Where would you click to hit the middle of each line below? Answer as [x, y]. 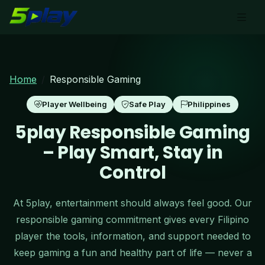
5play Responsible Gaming [132, 132]
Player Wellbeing [74, 104]
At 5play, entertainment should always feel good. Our [132, 203]
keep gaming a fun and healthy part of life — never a [132, 252]
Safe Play [147, 104]
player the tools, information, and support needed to [132, 236]
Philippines [209, 104]
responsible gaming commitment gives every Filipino [132, 219]
